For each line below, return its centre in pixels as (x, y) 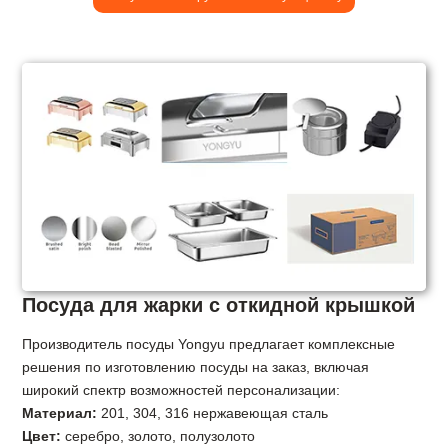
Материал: (60, 412)
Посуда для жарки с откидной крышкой (219, 304)
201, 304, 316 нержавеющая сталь (213, 412)
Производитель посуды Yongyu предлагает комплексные (209, 343)
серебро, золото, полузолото (158, 435)
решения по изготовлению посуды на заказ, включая (196, 366)
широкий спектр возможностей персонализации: (181, 389)
